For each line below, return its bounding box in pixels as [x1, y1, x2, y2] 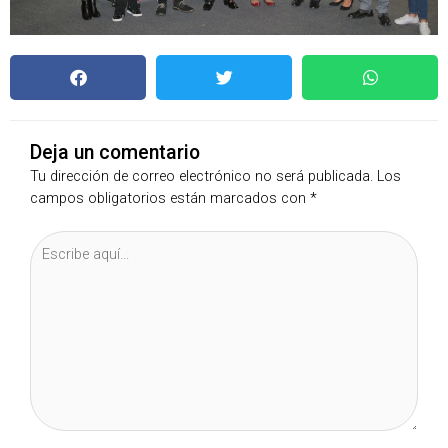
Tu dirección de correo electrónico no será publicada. [30, 167, 373, 186]
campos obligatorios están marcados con [30, 189, 310, 208]
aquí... [29, 254, 65, 273]
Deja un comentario [30, 141, 200, 165]
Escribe [29, 232, 76, 251]
